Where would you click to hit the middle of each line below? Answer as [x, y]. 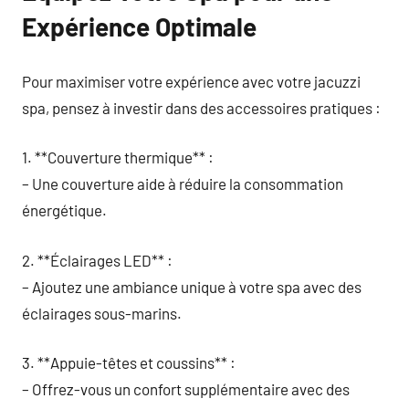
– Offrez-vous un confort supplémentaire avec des [186, 389]
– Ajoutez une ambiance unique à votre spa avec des [192, 286]
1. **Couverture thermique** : [118, 157]
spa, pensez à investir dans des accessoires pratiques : [201, 107]
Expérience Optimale [139, 26]
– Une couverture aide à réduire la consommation [183, 184]
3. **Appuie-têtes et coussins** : [129, 362]
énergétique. [64, 210]
